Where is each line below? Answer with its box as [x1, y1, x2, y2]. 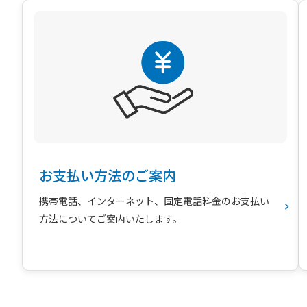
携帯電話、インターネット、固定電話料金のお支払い [39, 193, 269, 208]
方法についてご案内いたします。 [39, 211, 182, 225]
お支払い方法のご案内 [39, 164, 176, 185]
